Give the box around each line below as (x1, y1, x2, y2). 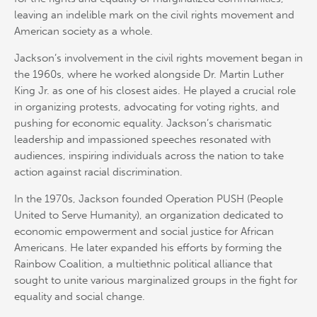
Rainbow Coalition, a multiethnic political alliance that (14, 257, 272, 270)
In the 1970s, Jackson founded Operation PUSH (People (14, 192, 283, 205)
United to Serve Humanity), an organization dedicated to (14, 208, 283, 221)
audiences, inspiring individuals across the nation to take (14, 149, 284, 162)
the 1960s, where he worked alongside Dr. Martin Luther (14, 67, 284, 81)
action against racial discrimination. (14, 165, 183, 178)
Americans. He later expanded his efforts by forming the (14, 241, 282, 254)
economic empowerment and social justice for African (14, 224, 274, 238)
